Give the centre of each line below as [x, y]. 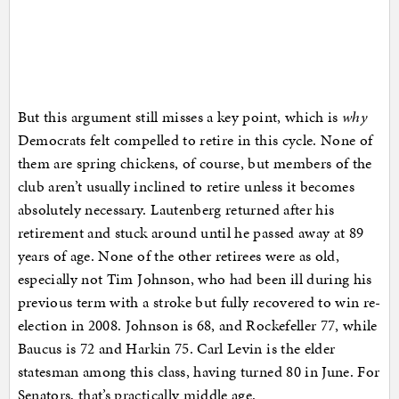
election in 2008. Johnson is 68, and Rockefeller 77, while [197, 326]
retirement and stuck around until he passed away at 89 [191, 233]
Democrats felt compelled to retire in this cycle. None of [195, 140]
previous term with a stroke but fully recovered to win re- [199, 302]
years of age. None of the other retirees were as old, [179, 256]
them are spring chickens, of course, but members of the [195, 163]
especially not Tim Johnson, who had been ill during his [195, 279]
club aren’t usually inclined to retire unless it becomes [186, 187]
